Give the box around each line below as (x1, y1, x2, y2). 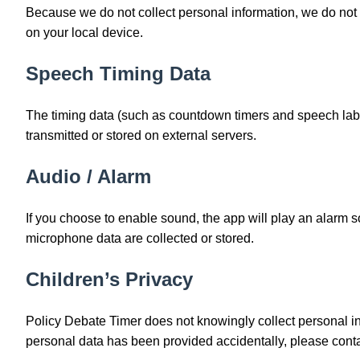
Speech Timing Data (26, 62, 211, 84)
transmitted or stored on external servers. (26, 128, 256, 142)
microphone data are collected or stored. (26, 231, 254, 245)
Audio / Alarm (26, 165, 151, 187)
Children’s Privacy (26, 268, 193, 290)
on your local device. (26, 26, 143, 40)
